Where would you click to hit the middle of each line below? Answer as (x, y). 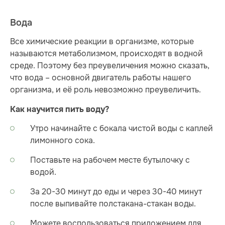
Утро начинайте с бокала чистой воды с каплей (122, 129)
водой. (43, 172)
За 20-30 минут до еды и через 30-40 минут (116, 192)
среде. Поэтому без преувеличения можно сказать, (110, 66)
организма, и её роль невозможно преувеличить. (105, 90)
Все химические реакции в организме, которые (102, 42)
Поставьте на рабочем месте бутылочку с (110, 160)
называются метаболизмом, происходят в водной (106, 54)
